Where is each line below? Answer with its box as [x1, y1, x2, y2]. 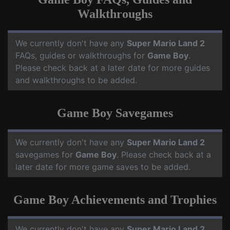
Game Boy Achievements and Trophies [13, 193, 217, 206]
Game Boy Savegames [57, 106, 173, 120]
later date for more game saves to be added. [15, 162, 190, 172]
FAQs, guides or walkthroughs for [15, 50, 147, 61]
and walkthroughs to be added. [15, 75, 137, 85]
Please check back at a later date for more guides [15, 63, 210, 73]
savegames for [15, 149, 75, 160]
